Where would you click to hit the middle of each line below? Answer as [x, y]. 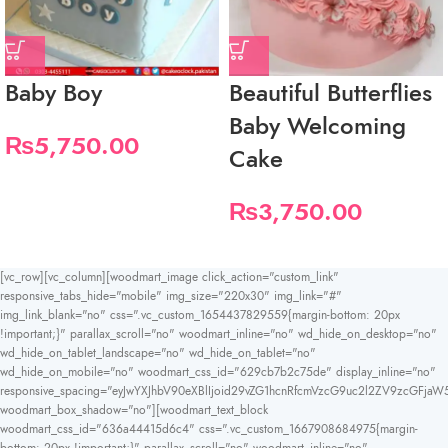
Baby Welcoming [317, 125]
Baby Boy [53, 92]
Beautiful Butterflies [330, 92]
